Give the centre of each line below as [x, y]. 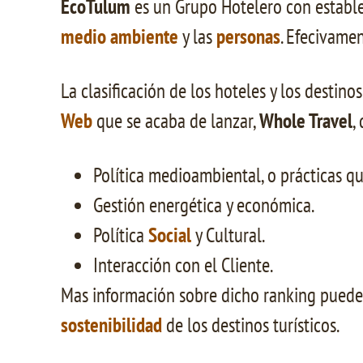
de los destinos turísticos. [251, 325]
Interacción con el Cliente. [183, 265]
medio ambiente [120, 36]
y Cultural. [228, 235]
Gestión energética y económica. [204, 205]
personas [248, 36]
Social [170, 235]
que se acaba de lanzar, [176, 120]
